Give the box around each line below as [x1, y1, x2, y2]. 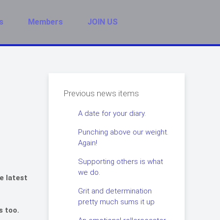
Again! [78, 138, 97, 147]
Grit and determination [78, 187, 152, 195]
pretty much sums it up [78, 197, 155, 206]
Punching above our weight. [78, 128, 168, 137]
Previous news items [63, 88, 139, 98]
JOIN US [87, 17, 118, 27]
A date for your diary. [78, 109, 146, 118]
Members [28, 17, 63, 27]
